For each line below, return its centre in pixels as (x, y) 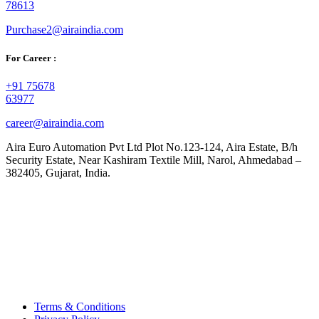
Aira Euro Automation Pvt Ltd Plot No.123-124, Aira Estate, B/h (152, 147)
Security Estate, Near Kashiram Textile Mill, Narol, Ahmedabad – (153, 159)
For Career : (31, 58)
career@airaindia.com (55, 122)
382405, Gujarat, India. (58, 172)
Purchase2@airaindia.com (64, 30)
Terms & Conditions (80, 306)
